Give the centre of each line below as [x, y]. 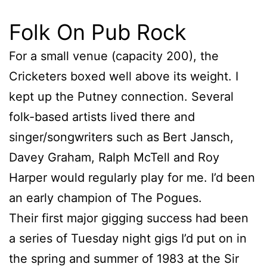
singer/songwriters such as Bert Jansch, [121, 137]
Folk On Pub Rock [98, 32]
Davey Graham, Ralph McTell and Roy [114, 157]
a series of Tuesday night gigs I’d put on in [128, 238]
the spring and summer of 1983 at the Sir [124, 258]
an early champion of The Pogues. [105, 198]
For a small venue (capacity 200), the [114, 56]
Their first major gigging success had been [129, 218]
